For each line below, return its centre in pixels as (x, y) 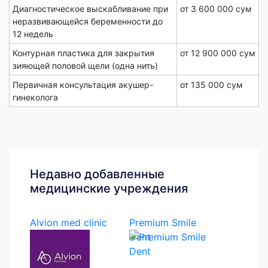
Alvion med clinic (68, 223)
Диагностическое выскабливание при (90, 9)
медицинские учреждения (109, 189)
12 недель (33, 34)
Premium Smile (162, 223)
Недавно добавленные (97, 174)
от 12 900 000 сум (218, 53)
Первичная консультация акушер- (83, 85)
